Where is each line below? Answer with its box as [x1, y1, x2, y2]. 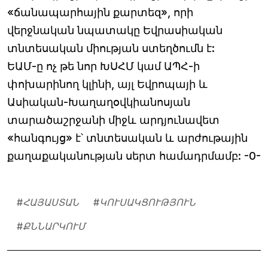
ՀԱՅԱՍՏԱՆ [23, 196, 79, 208]
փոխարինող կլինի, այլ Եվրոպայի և [7, 77, 208, 90]
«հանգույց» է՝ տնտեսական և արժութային [7, 131, 248, 144]
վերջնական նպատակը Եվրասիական [7, 23, 223, 36]
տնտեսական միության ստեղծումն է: [7, 41, 215, 54]
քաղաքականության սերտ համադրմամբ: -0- [7, 149, 261, 162]
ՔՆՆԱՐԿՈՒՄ [23, 220, 86, 232]
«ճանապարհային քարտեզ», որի [7, 5, 193, 19]
